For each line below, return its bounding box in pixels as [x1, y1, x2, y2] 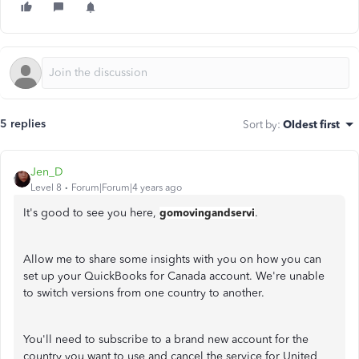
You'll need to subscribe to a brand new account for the [23, 333, 309, 346]
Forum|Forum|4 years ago [71, 182, 182, 193]
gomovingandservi [159, 206, 255, 219]
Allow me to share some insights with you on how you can [23, 252, 321, 266]
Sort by [243, 118, 277, 131]
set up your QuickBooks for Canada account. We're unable [23, 269, 325, 283]
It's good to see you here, [23, 206, 159, 220]
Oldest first [283, 118, 340, 131]
